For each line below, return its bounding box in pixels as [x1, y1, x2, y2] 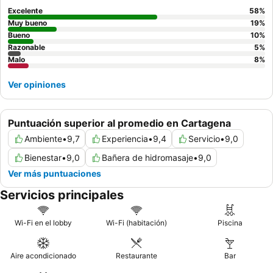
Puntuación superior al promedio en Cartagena [8, 117, 231, 130]
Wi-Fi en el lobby [14, 218, 72, 228]
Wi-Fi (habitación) [105, 218, 167, 228]
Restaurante [115, 251, 157, 261]
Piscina [217, 218, 243, 228]
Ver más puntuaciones [8, 168, 101, 179]
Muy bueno [8, 18, 47, 28]
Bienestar [24, 152, 62, 163]
